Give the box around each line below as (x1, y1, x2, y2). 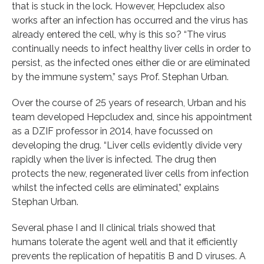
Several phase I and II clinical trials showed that (12, 222, 216, 233)
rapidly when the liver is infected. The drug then (12, 153, 216, 165)
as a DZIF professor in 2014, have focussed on (12, 125, 213, 137)
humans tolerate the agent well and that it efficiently (12, 236, 237, 247)
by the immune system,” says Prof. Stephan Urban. (12, 71, 229, 82)
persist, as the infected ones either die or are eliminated (12, 57, 250, 68)
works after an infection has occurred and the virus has (12, 14, 248, 26)
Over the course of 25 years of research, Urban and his (12, 97, 246, 108)
